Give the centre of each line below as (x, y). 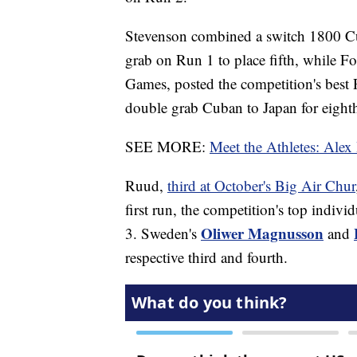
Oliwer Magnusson (262, 233)
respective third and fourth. (206, 257)
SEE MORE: (167, 147)
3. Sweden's (163, 233)
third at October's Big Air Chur (261, 186)
